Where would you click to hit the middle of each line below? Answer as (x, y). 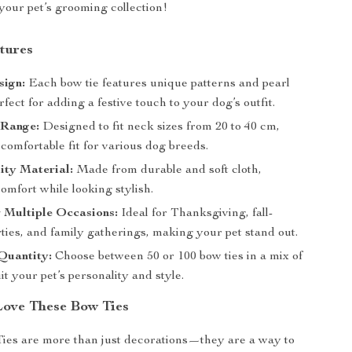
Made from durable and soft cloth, (168, 170)
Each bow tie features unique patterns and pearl (158, 84)
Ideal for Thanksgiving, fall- (196, 214)
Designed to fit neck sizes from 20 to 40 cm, (160, 127)
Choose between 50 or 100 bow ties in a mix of (178, 257)
